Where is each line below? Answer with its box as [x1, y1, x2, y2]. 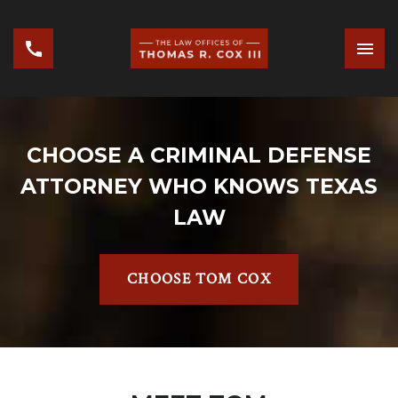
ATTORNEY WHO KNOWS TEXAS [20, 173, 378, 199]
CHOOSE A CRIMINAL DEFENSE [27, 142, 371, 168]
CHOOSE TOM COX [126, 269, 272, 289]
